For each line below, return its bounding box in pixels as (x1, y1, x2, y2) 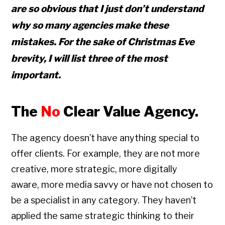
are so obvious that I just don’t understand (11, 3, 204, 15)
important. (11, 69, 61, 81)
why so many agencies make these (11, 20, 169, 32)
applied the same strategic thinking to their (11, 210, 195, 221)
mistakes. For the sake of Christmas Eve (11, 36, 195, 48)
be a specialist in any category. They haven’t (11, 195, 197, 206)
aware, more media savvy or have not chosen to (11, 179, 213, 190)
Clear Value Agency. (60, 103, 199, 121)
